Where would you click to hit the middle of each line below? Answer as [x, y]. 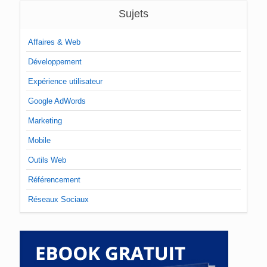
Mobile [39, 141]
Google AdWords [57, 101]
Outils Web [47, 160]
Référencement [54, 180]
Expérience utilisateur [65, 82]
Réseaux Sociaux [58, 200]
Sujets [133, 14]
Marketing [45, 121]
